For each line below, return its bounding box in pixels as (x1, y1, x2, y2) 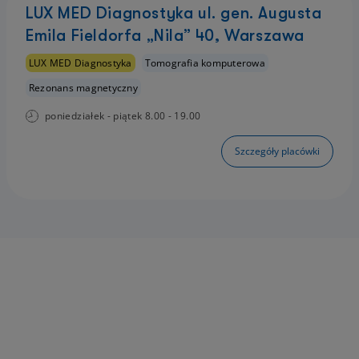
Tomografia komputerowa (144, 56, 265, 70)
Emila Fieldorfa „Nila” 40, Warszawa (26, 26, 305, 45)
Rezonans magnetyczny (29, 81, 138, 95)
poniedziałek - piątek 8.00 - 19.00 (45, 109, 201, 123)
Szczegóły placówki (235, 144, 320, 158)
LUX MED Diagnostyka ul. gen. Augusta (26, 4, 322, 22)
